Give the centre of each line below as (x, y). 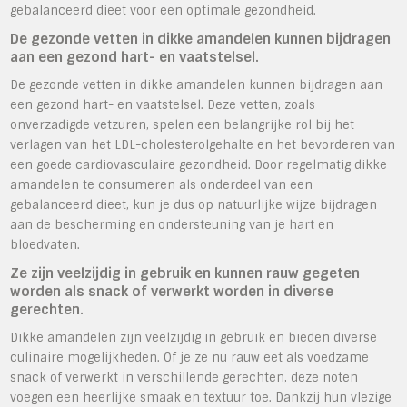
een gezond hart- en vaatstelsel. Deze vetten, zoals (163, 104)
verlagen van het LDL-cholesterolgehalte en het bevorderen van (203, 144)
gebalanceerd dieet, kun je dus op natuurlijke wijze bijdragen (194, 204)
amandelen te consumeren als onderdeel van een (162, 184)
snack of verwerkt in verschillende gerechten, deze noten (184, 377)
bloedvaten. (45, 244)
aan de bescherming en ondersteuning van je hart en (172, 224)
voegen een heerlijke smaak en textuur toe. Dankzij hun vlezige (201, 397)
